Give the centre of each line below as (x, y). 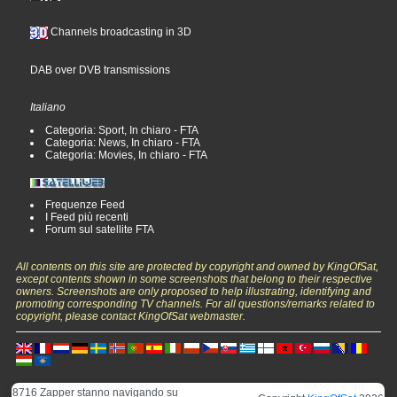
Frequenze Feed (86, 205)
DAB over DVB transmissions (101, 70)
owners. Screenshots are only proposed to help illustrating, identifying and (194, 292)
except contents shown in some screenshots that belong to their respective (195, 280)
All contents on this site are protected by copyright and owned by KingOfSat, (198, 267)
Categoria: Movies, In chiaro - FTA (127, 156)
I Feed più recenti (87, 218)
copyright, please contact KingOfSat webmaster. (131, 317)
